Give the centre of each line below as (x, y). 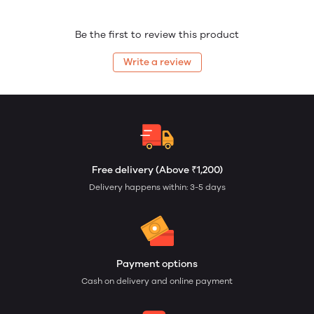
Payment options (157, 264)
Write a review (157, 62)
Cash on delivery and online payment (157, 281)
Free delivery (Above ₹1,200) (157, 170)
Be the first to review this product (157, 34)
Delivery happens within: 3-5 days (157, 187)
